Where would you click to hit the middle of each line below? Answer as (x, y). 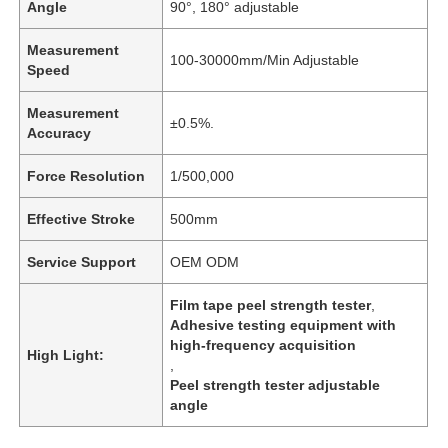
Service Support (82, 261)
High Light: (66, 354)
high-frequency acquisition (263, 344)
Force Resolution (86, 175)
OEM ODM (205, 261)
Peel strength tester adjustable (275, 384)
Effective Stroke (81, 218)
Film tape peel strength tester (271, 304)
